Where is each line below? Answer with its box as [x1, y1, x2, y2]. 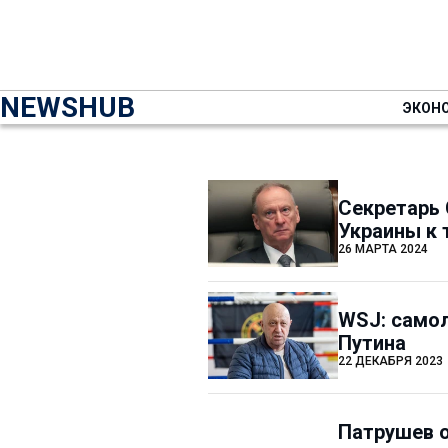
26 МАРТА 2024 [338, 241, 428, 256]
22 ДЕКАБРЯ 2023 [338, 353, 443, 368]
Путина [338, 330, 406, 355]
